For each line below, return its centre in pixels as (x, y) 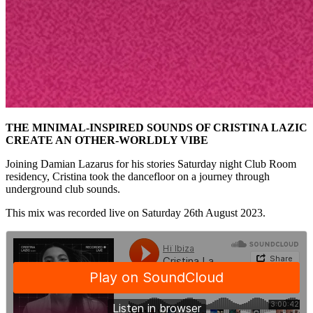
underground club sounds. (63, 189)
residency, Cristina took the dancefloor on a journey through (138, 177)
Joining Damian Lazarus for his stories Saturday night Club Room (151, 164)
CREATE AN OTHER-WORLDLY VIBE (107, 140)
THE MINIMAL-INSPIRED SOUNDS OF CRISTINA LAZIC (156, 128)
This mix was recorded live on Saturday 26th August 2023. (136, 213)
